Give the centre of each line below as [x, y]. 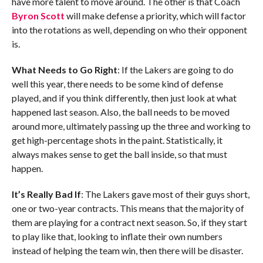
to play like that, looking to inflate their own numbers [117, 237]
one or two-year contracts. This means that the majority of [128, 208]
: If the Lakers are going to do [175, 70]
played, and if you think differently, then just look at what [124, 98]
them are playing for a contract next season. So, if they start [129, 222]
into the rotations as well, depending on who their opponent [129, 30]
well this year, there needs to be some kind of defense [117, 84]
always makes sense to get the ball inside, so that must [119, 154]
